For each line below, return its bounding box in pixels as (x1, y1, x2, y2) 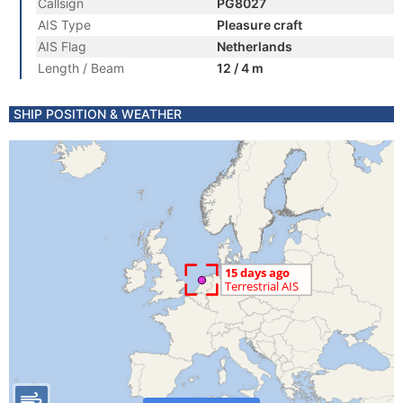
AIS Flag (38, 39, 86, 54)
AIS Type (38, 17, 91, 32)
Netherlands (217, 39, 292, 54)
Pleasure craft (217, 17, 302, 32)
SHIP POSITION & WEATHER (13, 106, 182, 121)
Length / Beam (38, 60, 124, 76)
